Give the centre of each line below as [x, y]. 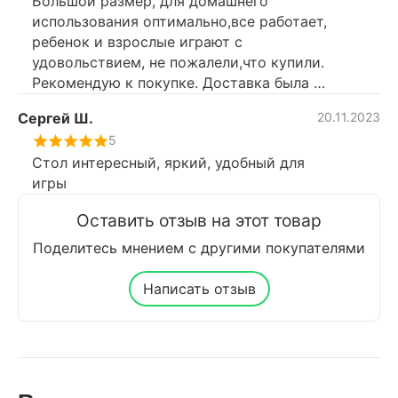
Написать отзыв [199, 288]
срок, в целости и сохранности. [145, 103]
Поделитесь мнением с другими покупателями [199, 247]
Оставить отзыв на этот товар [199, 220]
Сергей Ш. [56, 118]
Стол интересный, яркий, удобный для [168, 162]
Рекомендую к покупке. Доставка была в [177, 82]
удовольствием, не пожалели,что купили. [178, 62]
